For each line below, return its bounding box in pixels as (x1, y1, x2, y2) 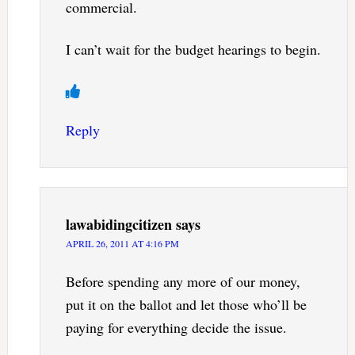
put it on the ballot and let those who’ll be (65, 295, 307, 315)
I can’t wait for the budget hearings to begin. (65, 40, 321, 59)
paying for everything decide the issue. (65, 318, 287, 338)
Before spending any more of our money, (65, 272, 300, 292)
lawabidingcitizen (65, 214, 172, 235)
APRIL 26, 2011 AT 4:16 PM (65, 237, 179, 250)
